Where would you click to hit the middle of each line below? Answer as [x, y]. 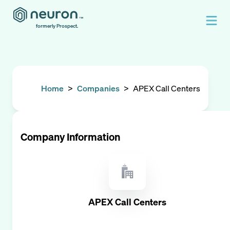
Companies [98, 88]
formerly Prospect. [57, 26]
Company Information [70, 137]
